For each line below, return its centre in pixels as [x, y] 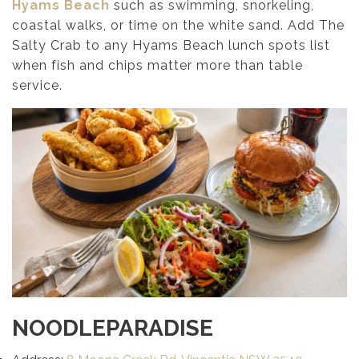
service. [37, 86]
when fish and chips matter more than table [157, 66]
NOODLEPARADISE [113, 328]
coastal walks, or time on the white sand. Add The [178, 26]
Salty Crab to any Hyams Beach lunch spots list [171, 46]
